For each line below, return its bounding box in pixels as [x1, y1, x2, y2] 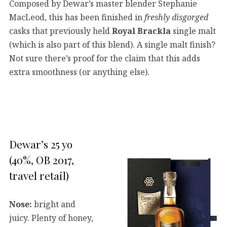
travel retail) [9, 168, 69, 182]
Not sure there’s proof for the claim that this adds [9, 52, 200, 64]
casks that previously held [9, 25, 112, 36]
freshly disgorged [144, 11, 208, 23]
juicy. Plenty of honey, [9, 212, 93, 223]
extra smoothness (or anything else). [9, 66, 149, 78]
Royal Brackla [112, 25, 171, 36]
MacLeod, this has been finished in [9, 11, 144, 23]
